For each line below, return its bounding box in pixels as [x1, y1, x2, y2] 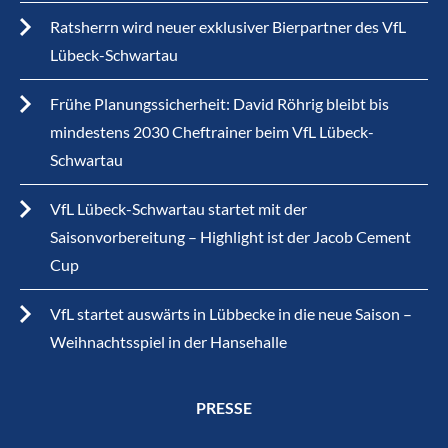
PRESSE [196, 398, 252, 417]
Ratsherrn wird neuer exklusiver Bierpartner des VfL [50, 17, 406, 36]
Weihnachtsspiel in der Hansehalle [50, 332, 287, 351]
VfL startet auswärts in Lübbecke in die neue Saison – [50, 304, 412, 323]
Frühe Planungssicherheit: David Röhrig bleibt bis [50, 94, 389, 113]
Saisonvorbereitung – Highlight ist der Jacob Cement [50, 227, 411, 246]
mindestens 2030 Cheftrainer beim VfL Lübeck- [50, 122, 374, 141]
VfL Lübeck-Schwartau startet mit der [50, 199, 307, 218]
